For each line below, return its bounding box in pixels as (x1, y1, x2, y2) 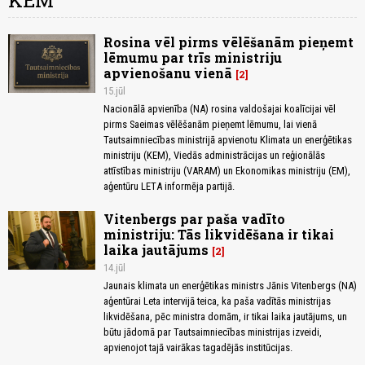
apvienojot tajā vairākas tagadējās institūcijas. (103, 341, 292, 354)
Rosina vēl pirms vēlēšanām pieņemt (103, 33, 354, 51)
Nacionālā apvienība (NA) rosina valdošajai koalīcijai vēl (103, 103, 336, 116)
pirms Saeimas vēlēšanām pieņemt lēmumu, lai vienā (103, 118, 317, 131)
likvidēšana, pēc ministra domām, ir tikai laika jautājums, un (103, 310, 347, 323)
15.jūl (103, 85, 125, 98)
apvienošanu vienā (103, 64, 232, 82)
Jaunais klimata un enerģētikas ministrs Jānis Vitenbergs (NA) (103, 279, 357, 292)
